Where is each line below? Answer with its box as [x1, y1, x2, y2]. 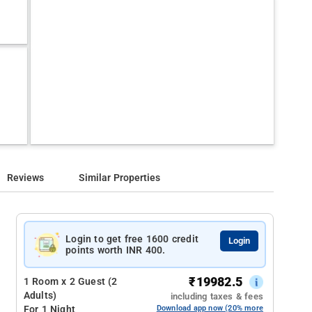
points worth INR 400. [65, 244, 166, 256]
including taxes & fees [170, 291, 263, 302]
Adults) [23, 290, 57, 302]
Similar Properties [79, 172, 161, 184]
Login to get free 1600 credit [65, 233, 199, 244]
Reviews [7, 172, 45, 184]
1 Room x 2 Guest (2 [23, 276, 118, 288]
